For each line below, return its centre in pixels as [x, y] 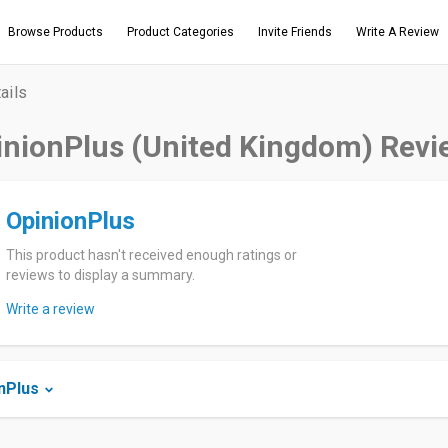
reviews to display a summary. [100, 275]
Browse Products [55, 32]
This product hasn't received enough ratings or [151, 255]
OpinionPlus [70, 221]
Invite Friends [295, 32]
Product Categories [180, 32]
